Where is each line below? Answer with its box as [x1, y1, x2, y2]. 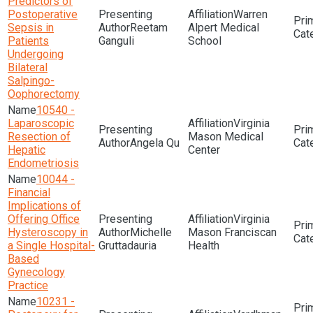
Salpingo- [8, 74, 54, 87]
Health [188, 239, 219, 252]
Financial [8, 186, 50, 199]
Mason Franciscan [188, 226, 277, 239]
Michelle [130, 226, 172, 239]
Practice [8, 279, 48, 292]
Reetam [130, 21, 168, 34]
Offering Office [8, 212, 80, 226]
